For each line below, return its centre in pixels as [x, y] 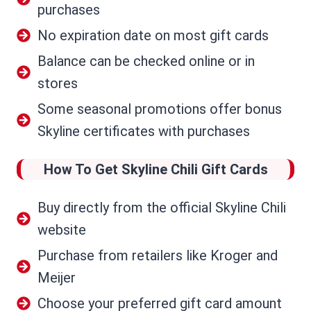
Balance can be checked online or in [146, 61]
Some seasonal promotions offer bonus [160, 109]
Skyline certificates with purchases [144, 132]
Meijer [57, 278]
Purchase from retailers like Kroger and [158, 256]
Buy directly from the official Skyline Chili [162, 208]
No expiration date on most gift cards [153, 36]
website [62, 230]
